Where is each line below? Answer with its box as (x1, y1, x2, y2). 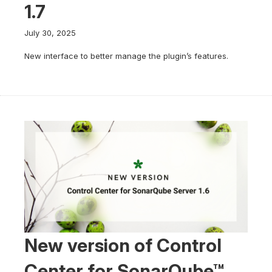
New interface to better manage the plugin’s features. (24, 51, 228, 61)
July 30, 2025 (24, 28, 76, 38)
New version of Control (24, 234, 222, 256)
